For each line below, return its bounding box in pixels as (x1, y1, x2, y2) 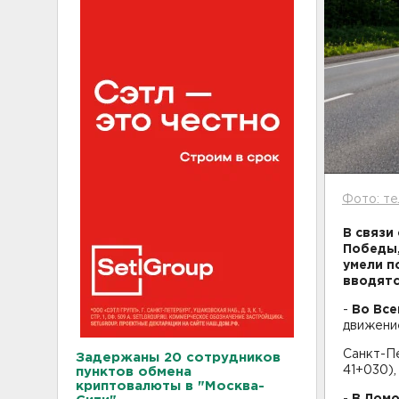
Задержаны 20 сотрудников (76, 351, 281, 363)
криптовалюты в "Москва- (76, 379, 265, 392)
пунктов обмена (76, 365, 191, 378)
